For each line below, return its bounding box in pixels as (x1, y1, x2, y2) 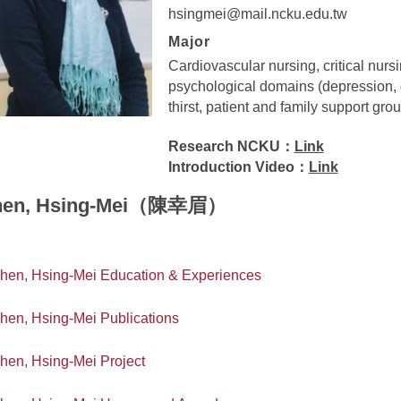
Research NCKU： (167, 139, 294, 155)
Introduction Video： (167, 159, 309, 175)
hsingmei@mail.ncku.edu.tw (167, 6, 347, 22)
